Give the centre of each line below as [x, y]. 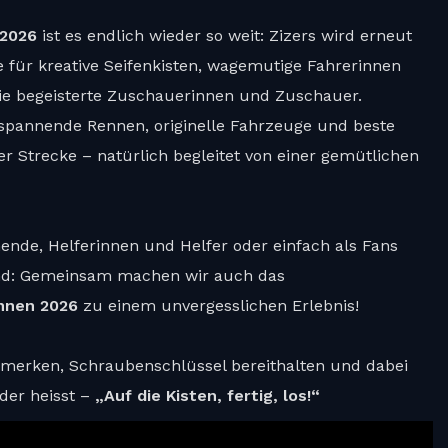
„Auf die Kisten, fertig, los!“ [207, 395]
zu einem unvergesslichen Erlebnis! [218, 305]
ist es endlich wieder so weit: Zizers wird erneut [224, 35]
